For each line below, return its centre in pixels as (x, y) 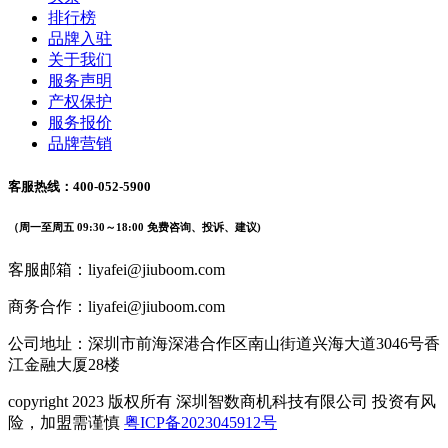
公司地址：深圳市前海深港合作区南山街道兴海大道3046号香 (224, 343)
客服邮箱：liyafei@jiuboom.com (116, 269)
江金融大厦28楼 (64, 364)
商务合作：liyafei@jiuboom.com (116, 306)
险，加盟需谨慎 (66, 422)
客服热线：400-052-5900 (79, 186)
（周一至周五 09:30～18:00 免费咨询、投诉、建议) (134, 226)
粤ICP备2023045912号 (200, 422)
